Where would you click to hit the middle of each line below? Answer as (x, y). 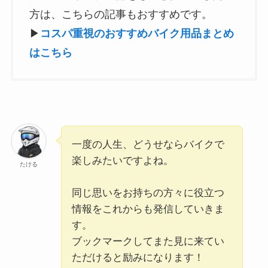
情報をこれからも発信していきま (148, 209)
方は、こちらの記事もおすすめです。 (121, 14)
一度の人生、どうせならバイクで (148, 145)
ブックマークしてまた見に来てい (148, 242)
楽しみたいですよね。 (122, 161)
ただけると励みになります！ (138, 258)
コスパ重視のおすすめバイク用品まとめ (137, 33)
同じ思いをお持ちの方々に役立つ (148, 193)
